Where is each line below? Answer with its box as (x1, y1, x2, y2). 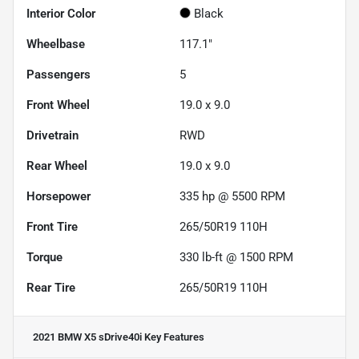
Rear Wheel (26, 158, 87, 173)
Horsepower (26, 188, 91, 204)
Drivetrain (26, 127, 79, 143)
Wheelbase (26, 36, 85, 51)
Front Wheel (26, 97, 90, 112)
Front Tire (26, 219, 78, 234)
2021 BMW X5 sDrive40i (33, 330, 142, 343)
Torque (26, 249, 63, 264)
